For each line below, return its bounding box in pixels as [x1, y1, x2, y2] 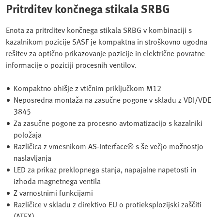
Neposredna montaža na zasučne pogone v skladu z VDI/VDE [14, 93, 211, 106]
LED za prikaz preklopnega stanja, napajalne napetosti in [14, 163, 196, 175]
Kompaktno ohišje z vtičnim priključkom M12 [14, 82, 161, 94]
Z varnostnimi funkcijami [14, 186, 93, 199]
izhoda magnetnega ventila [14, 175, 101, 187]
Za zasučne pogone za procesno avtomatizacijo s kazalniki [14, 117, 202, 129]
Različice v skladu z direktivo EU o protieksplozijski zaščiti [14, 198, 201, 210]
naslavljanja [14, 152, 51, 164]
